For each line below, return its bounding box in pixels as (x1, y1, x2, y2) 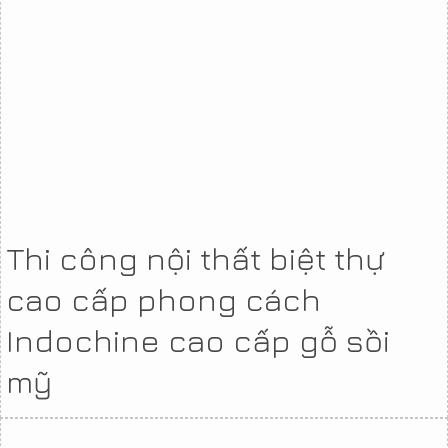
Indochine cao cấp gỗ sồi (6, 320, 390, 359)
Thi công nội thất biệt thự (6, 238, 385, 277)
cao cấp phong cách (6, 279, 321, 318)
